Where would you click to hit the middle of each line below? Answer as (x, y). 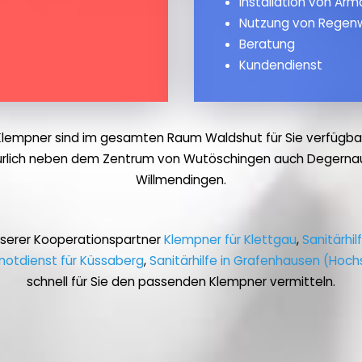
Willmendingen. (181, 180)
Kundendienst (281, 65)
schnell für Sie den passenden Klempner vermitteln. (181, 282)
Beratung (267, 44)
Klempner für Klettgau (230, 240)
